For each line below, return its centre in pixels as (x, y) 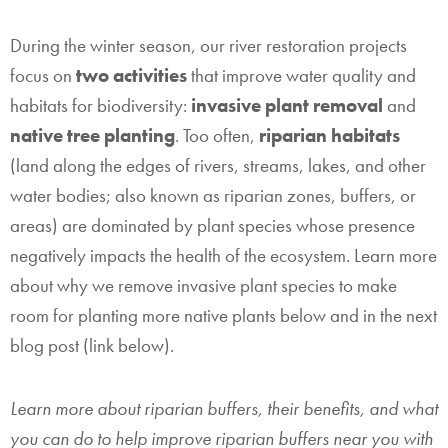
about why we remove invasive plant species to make (203, 285)
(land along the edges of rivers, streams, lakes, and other (218, 165)
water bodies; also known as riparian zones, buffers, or (213, 195)
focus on (43, 75)
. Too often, (215, 135)
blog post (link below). (92, 345)
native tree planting (92, 135)
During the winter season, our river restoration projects (208, 45)
